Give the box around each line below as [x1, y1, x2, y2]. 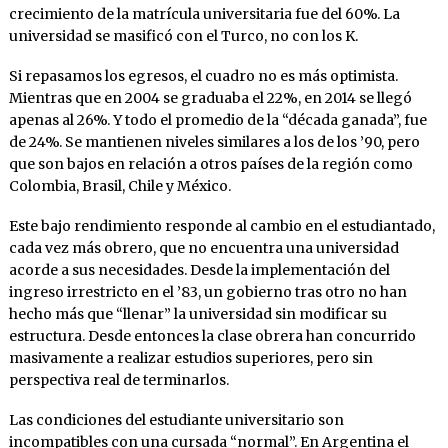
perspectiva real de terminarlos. [8, 371, 229, 390]
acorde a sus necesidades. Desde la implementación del [8, 261, 390, 280]
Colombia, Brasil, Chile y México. [8, 177, 231, 196]
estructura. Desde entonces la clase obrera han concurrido [8, 327, 416, 346]
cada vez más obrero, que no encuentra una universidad [8, 239, 399, 258]
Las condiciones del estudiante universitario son [8, 411, 344, 430]
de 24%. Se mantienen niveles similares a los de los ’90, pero [8, 133, 420, 152]
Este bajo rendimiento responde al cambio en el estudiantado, [8, 217, 435, 236]
